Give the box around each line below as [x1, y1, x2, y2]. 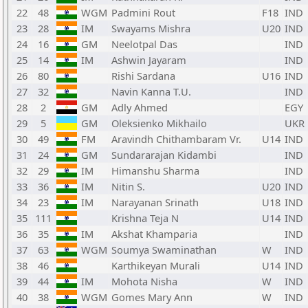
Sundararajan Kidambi [111, 148, 217, 162]
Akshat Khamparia [111, 227, 197, 241]
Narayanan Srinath [111, 195, 199, 209]
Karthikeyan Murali [111, 258, 200, 272]
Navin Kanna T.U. [111, 85, 191, 98]
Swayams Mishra [111, 21, 190, 35]
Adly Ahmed [111, 100, 168, 114]
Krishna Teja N [111, 211, 179, 225]
